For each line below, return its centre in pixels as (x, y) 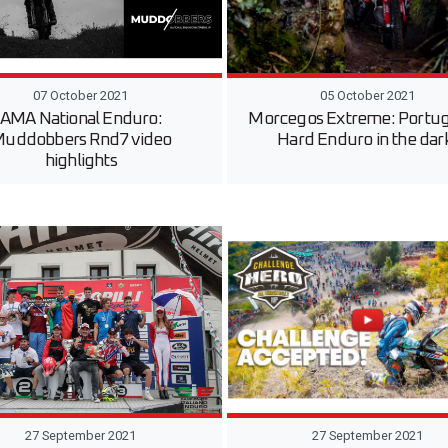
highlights (80, 160)
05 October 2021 (367, 95)
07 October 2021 (81, 95)
